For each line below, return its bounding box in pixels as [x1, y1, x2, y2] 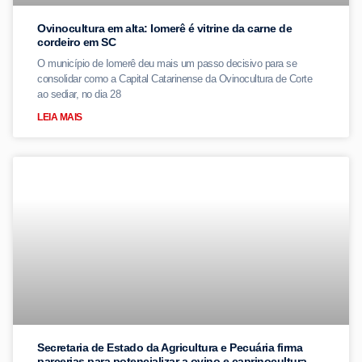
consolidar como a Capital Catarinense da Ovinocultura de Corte [37, 73, 312, 85]
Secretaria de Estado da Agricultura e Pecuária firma [37, 341, 302, 354]
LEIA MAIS [37, 112, 82, 122]
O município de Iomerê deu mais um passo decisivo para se [37, 57, 297, 69]
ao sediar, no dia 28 [37, 88, 120, 100]
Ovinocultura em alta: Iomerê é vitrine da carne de [37, 22, 292, 35]
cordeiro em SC [37, 36, 116, 48]
